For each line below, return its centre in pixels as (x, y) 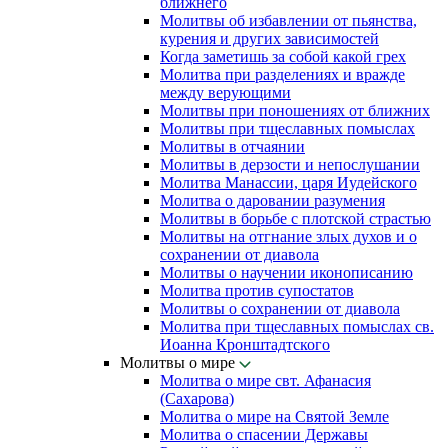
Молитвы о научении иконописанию (286, 272)
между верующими (225, 92)
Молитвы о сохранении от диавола (280, 308)
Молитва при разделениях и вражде (282, 74)
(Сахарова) (197, 398)
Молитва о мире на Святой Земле (274, 416)
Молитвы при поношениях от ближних (295, 110)
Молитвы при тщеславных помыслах (287, 128)
